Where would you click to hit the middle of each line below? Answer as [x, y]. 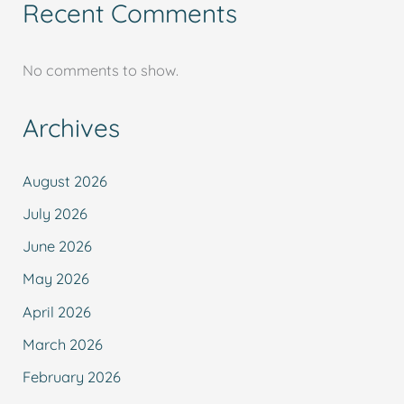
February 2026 [72, 377]
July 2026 [55, 213]
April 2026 [57, 312]
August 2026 [65, 181]
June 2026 [58, 247]
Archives [72, 128]
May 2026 [56, 279]
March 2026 [63, 345]
